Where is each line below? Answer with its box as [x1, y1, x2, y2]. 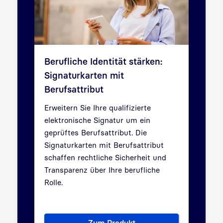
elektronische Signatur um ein [44, 115, 150, 125]
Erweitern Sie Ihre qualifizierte [44, 103, 151, 112]
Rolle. [44, 178, 63, 187]
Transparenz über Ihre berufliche [44, 165, 160, 175]
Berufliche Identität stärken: [44, 56, 162, 67]
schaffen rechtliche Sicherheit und [44, 153, 166, 162]
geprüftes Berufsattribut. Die [44, 128, 147, 137]
